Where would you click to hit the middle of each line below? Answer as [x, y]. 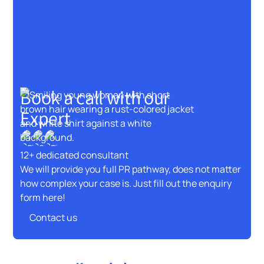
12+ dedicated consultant [75, 154]
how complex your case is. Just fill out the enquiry [126, 182]
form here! [43, 197]
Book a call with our [95, 97]
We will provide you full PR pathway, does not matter [131, 168]
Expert [45, 118]
